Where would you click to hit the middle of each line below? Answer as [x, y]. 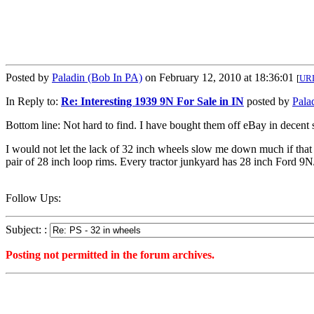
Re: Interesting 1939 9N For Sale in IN [152, 102]
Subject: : [28, 230]
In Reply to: [33, 102]
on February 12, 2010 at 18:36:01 [219, 78]
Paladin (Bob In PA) [97, 78]
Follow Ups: [33, 198]
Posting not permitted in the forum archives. [110, 255]
